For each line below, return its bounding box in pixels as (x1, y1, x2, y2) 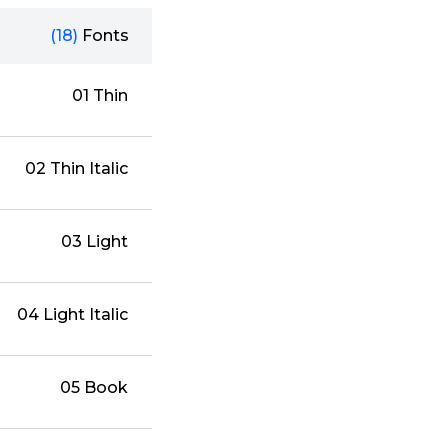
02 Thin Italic (25, 159, 129, 179)
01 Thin (72, 86, 129, 106)
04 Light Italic (17, 305, 129, 325)
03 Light (61, 232, 129, 252)
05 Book (60, 378, 129, 398)
